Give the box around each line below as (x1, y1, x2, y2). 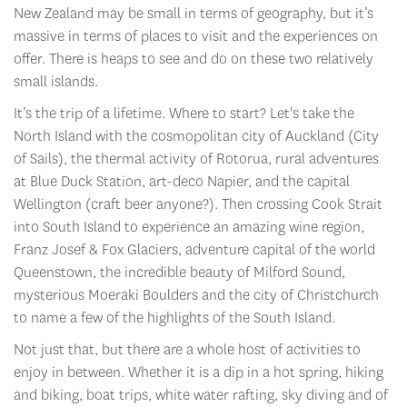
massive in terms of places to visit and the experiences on (14, 26, 378, 46)
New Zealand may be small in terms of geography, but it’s (14, 4, 373, 24)
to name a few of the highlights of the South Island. (14, 308, 335, 328)
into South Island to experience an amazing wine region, (14, 217, 364, 237)
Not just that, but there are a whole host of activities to (14, 340, 361, 360)
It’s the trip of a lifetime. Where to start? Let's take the (14, 104, 354, 124)
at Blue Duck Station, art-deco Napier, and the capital (14, 172, 350, 192)
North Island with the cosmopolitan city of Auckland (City (14, 126, 379, 146)
